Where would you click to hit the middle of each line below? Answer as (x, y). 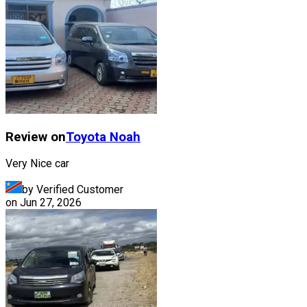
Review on (36, 137)
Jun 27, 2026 (51, 203)
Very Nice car (37, 164)
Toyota (86, 137)
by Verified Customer (73, 190)
